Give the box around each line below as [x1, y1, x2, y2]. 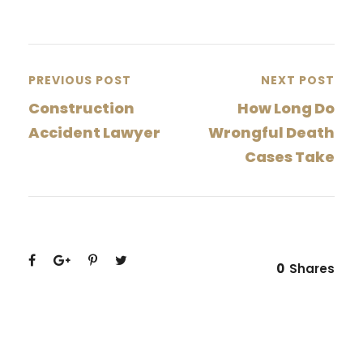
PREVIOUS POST [28, 72, 131, 89]
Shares [289, 260, 335, 278]
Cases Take [245, 147, 335, 168]
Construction [28, 98, 135, 119]
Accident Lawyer [28, 122, 160, 143]
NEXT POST [261, 72, 335, 89]
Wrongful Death [208, 122, 335, 143]
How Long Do [237, 98, 335, 119]
